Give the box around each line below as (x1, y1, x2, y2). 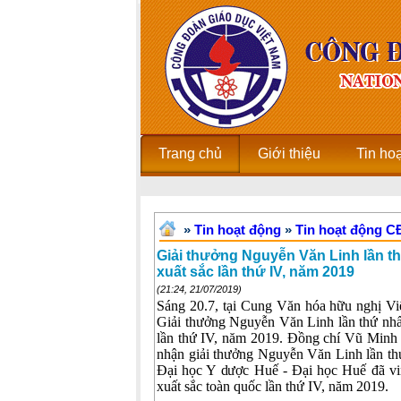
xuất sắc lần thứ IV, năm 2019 (157, 264, 354, 279)
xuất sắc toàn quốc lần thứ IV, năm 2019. (157, 379, 388, 394)
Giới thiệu (258, 146, 320, 161)
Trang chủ (158, 146, 222, 161)
